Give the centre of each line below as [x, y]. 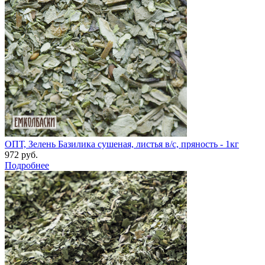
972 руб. [21, 154]
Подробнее [27, 165]
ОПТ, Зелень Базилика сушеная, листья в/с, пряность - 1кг [122, 144]
